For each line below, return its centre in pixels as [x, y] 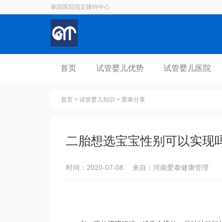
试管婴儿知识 [97, 100]
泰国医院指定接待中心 [80, 7]
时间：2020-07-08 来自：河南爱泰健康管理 [137, 167]
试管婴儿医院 [187, 68]
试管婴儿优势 [120, 68]
